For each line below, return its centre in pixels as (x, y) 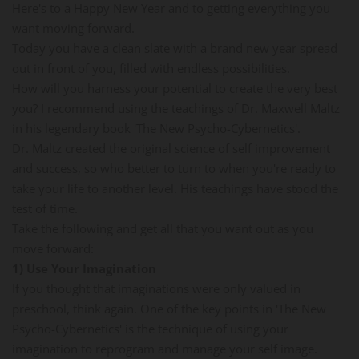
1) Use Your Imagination (84, 268)
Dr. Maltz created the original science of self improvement (171, 148)
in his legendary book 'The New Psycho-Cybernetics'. (156, 128)
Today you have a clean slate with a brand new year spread (175, 48)
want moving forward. (73, 28)
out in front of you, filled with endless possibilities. (151, 68)
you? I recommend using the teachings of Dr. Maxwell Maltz (176, 108)
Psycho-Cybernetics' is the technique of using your (150, 328)
